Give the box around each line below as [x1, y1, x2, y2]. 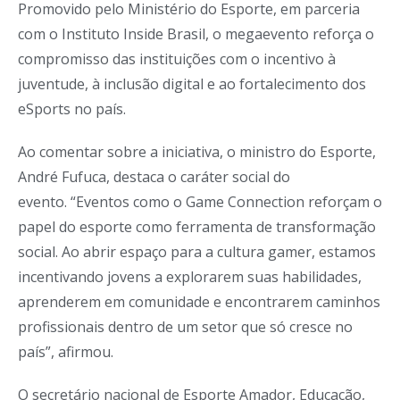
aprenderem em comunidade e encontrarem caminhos [18, 292, 380, 312]
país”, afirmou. [18, 342, 113, 362]
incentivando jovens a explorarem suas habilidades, [18, 267, 362, 287]
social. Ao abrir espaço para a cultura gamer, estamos [18, 242, 376, 262]
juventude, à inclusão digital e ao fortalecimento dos [18, 74, 366, 94]
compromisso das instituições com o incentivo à [18, 49, 336, 69]
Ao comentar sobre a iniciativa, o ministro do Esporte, [18, 142, 376, 162]
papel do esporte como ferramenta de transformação [18, 217, 376, 237]
